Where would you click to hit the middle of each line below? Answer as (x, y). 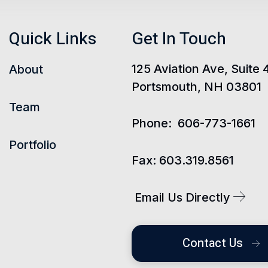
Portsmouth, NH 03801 (197, 87)
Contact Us (214, 243)
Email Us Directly (184, 197)
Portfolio (33, 145)
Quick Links (53, 39)
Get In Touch (179, 39)
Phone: (152, 123)
